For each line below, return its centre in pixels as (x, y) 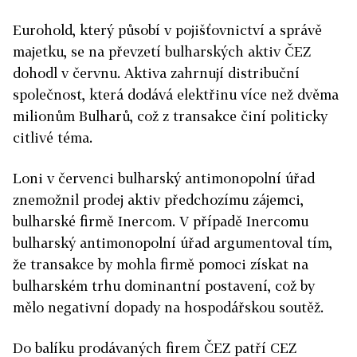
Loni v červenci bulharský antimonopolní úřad (164, 178)
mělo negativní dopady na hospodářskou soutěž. (168, 307)
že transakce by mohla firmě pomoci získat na (161, 264)
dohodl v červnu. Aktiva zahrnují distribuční (156, 73)
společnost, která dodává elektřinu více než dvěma (176, 94)
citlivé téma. (53, 137)
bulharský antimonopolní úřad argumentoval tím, (173, 242)
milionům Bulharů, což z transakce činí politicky (170, 116)
